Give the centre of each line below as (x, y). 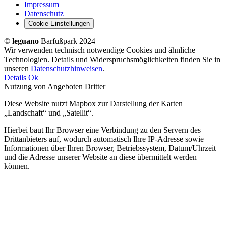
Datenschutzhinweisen (67, 69)
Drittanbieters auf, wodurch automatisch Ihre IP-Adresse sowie (104, 139)
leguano (25, 41)
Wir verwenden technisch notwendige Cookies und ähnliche (100, 50)
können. (17, 166)
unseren (17, 69)
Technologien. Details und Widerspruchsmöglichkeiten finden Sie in (112, 60)
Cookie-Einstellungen (59, 24)
